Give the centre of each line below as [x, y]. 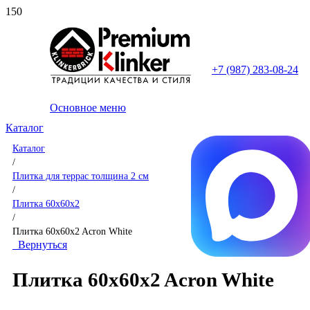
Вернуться [40, 245]
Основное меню [88, 108]
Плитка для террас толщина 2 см [81, 176]
